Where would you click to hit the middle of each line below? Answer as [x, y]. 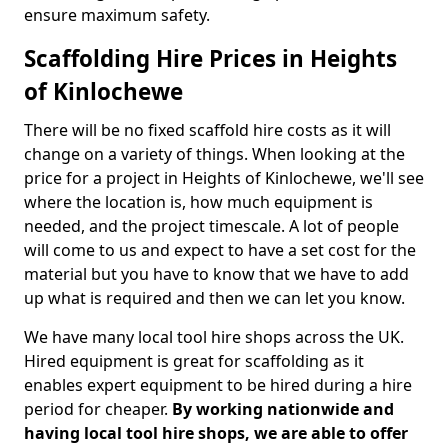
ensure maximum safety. [117, 15]
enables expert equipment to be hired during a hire [218, 385]
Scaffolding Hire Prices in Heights [210, 58]
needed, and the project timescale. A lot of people [211, 226]
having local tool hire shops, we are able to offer [216, 433]
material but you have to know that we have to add [216, 274]
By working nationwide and [283, 409]
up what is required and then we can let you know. [214, 298]
